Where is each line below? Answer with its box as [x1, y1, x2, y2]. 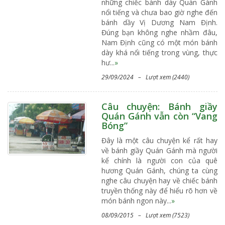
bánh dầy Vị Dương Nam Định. [101, 17, 217, 27]
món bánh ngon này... [101, 195, 171, 205]
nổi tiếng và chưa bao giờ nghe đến [101, 7, 217, 17]
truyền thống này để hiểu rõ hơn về [101, 185, 217, 195]
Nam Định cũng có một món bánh [101, 37, 217, 47]
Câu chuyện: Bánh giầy [101, 100, 217, 113]
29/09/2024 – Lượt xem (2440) [101, 72, 189, 81]
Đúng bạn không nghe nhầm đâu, [101, 27, 217, 37]
